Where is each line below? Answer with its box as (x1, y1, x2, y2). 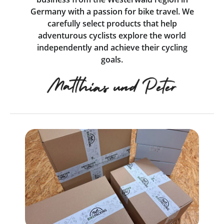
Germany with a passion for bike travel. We (30, 5, 194, 17)
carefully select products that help (47, 17, 177, 29)
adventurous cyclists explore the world (38, 29, 186, 41)
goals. (101, 53, 123, 65)
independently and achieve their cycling (36, 41, 187, 53)
